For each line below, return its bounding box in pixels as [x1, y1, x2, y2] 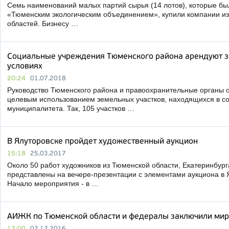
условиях [7, 62, 42, 71]
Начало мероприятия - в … [7, 179, 99, 188]
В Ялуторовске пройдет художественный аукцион [7, 138, 198, 146]
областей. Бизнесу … [7, 19, 78, 28]
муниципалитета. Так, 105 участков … [7, 104, 134, 112]
